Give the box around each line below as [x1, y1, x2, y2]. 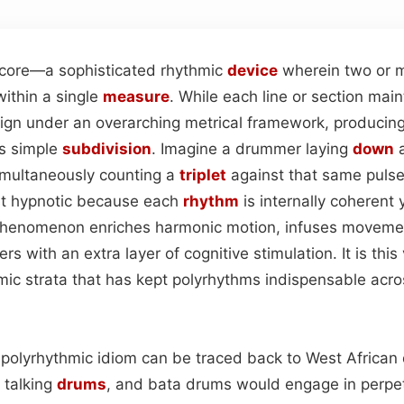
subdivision [62, 139, 151, 158]
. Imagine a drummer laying [151, 139, 353, 158]
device [227, 60, 278, 79]
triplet [179, 165, 226, 184]
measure [103, 87, 170, 106]
